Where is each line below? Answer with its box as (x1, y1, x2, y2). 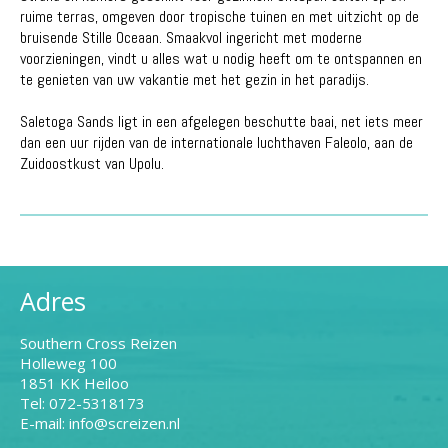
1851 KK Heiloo (20, 372, 129, 393)
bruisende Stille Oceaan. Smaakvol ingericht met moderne (20, 27, 362, 49)
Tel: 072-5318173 (20, 392, 145, 413)
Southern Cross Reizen (20, 332, 177, 353)
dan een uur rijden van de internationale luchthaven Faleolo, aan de (20, 132, 413, 154)
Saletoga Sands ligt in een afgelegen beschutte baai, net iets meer (20, 111, 423, 133)
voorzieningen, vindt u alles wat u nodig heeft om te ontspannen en (20, 48, 422, 70)
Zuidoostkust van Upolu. (20, 153, 164, 175)
